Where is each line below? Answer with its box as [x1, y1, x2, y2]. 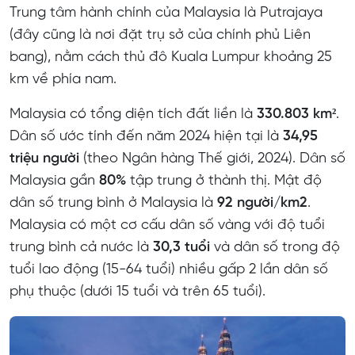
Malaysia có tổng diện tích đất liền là [10, 106, 257, 122]
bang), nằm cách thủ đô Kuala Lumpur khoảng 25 [10, 49, 332, 65]
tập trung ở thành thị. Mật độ [126, 173, 322, 189]
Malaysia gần [10, 173, 99, 189]
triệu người [10, 151, 79, 166]
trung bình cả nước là [10, 239, 153, 255]
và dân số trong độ [210, 239, 340, 255]
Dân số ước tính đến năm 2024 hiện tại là [10, 128, 283, 144]
